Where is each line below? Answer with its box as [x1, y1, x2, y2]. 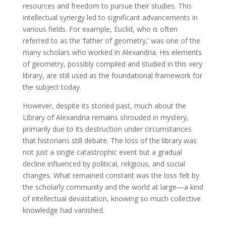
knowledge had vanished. [22, 205, 104, 215]
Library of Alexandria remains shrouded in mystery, [22, 112, 189, 122]
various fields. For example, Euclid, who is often [22, 24, 178, 34]
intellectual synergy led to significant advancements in [22, 12, 198, 22]
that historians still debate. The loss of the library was [22, 135, 197, 145]
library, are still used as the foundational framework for [22, 70, 202, 80]
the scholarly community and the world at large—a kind [22, 182, 203, 192]
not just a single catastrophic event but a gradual [22, 147, 182, 157]
